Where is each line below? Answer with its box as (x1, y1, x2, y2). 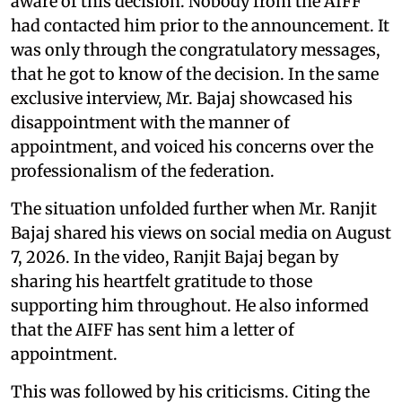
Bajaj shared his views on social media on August (11, 223, 391, 244)
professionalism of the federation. (11, 161, 275, 182)
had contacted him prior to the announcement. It (11, 15, 389, 37)
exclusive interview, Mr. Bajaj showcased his (11, 88, 353, 109)
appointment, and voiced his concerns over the (11, 136, 373, 158)
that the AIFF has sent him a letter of (11, 319, 294, 341)
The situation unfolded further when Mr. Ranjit (11, 198, 377, 220)
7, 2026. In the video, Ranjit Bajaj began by (11, 247, 338, 268)
